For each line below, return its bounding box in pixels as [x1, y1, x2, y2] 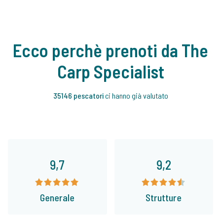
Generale [40, 191, 75, 204]
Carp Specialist [57, 61, 164, 82]
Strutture [146, 191, 182, 204]
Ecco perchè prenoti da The [13, 39, 208, 61]
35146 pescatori [53, 91, 105, 101]
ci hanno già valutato [105, 91, 168, 101]
